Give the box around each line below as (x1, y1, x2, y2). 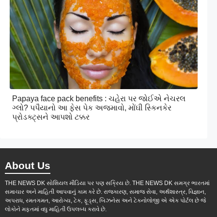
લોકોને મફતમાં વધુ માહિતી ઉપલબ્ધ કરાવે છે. (5, 205, 107, 213)
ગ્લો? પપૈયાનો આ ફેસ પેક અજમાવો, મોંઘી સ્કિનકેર (12, 103, 171, 112)
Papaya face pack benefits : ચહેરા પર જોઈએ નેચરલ (12, 94, 186, 103)
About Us (5, 159, 50, 171)
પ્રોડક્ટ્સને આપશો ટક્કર (12, 112, 90, 121)
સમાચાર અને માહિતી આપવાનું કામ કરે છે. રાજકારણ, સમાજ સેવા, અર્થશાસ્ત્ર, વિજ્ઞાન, (5, 188, 206, 195)
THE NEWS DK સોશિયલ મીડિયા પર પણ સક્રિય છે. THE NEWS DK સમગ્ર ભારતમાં (5, 179, 210, 186)
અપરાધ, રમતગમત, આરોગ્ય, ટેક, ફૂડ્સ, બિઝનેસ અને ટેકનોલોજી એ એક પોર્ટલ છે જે (5, 197, 206, 204)
